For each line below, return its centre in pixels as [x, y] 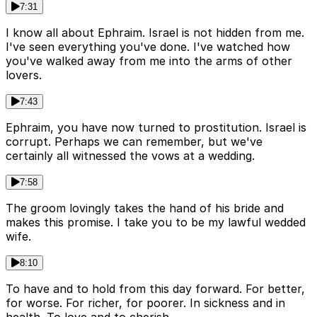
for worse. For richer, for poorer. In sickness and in [145, 302]
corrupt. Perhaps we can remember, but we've [134, 141]
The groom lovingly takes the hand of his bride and [145, 208]
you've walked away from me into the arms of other [149, 60]
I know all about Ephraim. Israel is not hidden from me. [155, 32]
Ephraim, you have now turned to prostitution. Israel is [156, 127]
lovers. [24, 75]
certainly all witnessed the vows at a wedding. [130, 155]
